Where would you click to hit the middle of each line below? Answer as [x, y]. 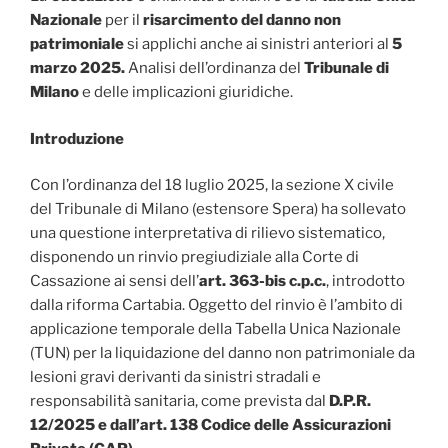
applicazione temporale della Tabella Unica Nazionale [215, 329]
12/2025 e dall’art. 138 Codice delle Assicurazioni [210, 425]
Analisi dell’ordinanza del [214, 68]
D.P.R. [348, 401]
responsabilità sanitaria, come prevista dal [178, 401]
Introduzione [77, 138]
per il [122, 20]
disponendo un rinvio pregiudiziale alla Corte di [194, 257]
